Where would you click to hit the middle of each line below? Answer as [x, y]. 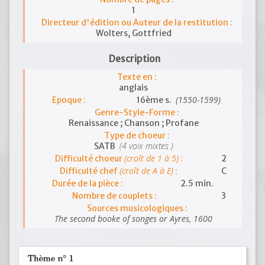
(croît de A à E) [147, 171]
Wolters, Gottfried [133, 33]
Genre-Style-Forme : [137, 112]
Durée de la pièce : [87, 183]
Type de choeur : [137, 135]
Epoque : [69, 100]
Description [135, 59]
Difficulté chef [90, 171]
